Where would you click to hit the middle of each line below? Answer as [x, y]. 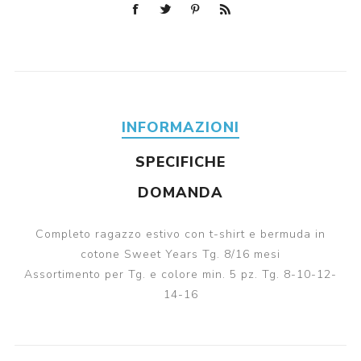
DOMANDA [180, 193]
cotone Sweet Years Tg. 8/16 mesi [180, 255]
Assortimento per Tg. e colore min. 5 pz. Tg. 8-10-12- [180, 275]
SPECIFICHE [180, 162]
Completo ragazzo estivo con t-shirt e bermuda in [180, 234]
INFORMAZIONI [180, 128]
